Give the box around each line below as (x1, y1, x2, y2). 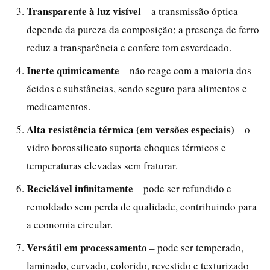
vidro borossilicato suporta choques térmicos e (27, 140, 226, 154)
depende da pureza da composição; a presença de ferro (27, 22, 259, 36)
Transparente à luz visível (27, 3, 141, 19)
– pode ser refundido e (133, 181, 231, 195)
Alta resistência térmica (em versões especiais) (27, 121, 234, 137)
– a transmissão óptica (141, 4, 238, 18)
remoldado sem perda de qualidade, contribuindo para (27, 199, 257, 213)
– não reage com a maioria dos (119, 63, 251, 77)
